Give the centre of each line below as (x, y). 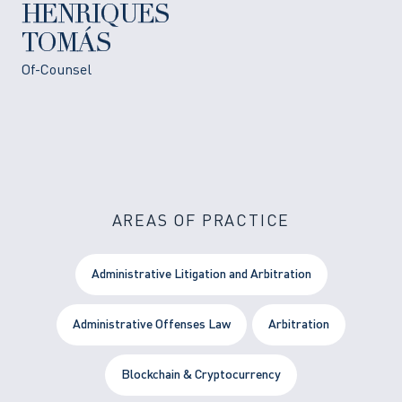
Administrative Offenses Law (152, 324)
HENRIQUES (96, 17)
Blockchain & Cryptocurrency (201, 375)
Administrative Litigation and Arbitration (201, 274)
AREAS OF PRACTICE (201, 221)
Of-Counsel (57, 70)
